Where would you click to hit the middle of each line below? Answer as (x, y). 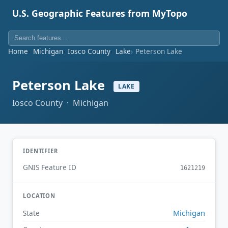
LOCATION (39, 196)
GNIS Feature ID (50, 167)
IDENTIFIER (40, 151)
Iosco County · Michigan (60, 103)
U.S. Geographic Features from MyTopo (100, 13)
